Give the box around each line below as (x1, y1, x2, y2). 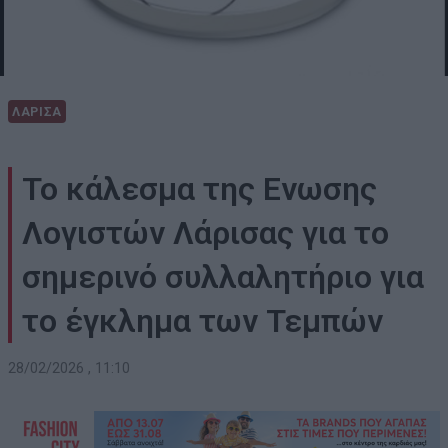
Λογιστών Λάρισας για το (22, 214, 389, 253)
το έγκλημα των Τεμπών (22, 302, 383, 341)
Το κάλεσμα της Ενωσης (22, 170, 377, 209)
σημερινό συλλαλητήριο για (22, 258, 424, 297)
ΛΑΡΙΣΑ (12, 104, 62, 120)
